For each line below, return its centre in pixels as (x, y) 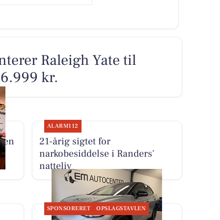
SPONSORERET (69, 209)
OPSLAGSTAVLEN (121, 209)
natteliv (55, 166)
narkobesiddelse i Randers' (96, 154)
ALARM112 (63, 126)
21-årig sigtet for (75, 142)
